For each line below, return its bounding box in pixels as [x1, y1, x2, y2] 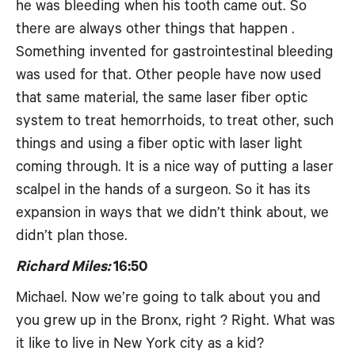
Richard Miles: [16, 258, 110, 275]
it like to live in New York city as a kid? [16, 335, 264, 352]
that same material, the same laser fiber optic [16, 90, 307, 106]
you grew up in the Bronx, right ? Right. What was [16, 312, 335, 329]
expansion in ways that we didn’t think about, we [16, 204, 329, 221]
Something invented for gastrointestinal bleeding [16, 44, 334, 60]
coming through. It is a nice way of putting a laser [16, 158, 334, 175]
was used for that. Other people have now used [16, 67, 322, 83]
